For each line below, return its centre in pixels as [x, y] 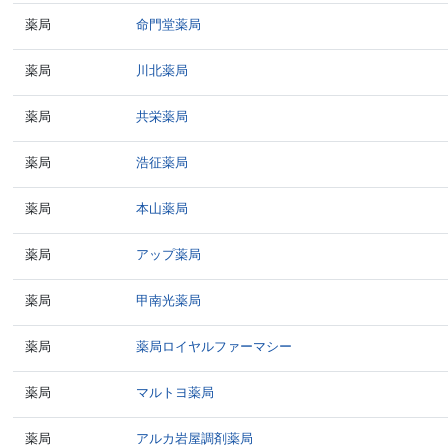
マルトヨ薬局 [175, 392]
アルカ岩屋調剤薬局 [195, 438]
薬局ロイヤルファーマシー [214, 346]
